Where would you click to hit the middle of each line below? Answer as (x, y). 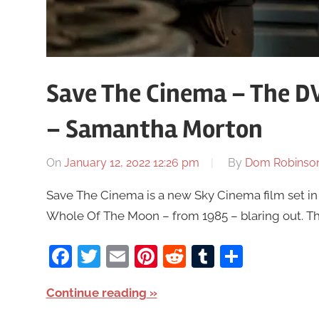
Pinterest (204, 256)
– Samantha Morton (154, 130)
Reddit (220, 256)
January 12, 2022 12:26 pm (131, 163)
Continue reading (96, 292)
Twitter (136, 256)
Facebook (124, 256)
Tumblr (251, 256)
